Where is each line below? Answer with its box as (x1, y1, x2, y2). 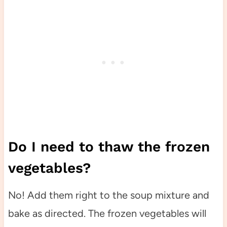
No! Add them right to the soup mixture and (8, 189, 209, 202)
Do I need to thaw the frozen (8, 138, 210, 156)
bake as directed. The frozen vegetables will (8, 207, 206, 220)
